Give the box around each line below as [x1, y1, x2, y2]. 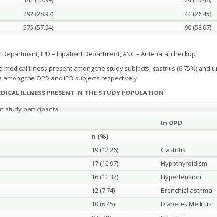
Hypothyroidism [161, 159, 207, 168]
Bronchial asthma [161, 186, 212, 195]
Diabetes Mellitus [161, 200, 212, 208]
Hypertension [161, 172, 201, 181]
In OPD [161, 118, 183, 127]
